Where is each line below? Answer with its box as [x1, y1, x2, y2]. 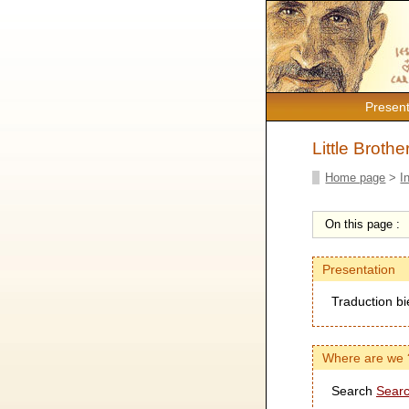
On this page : [324, 217, 404, 232]
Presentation [322, 261, 395, 277]
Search [331, 383, 376, 398]
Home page [325, 170, 386, 184]
